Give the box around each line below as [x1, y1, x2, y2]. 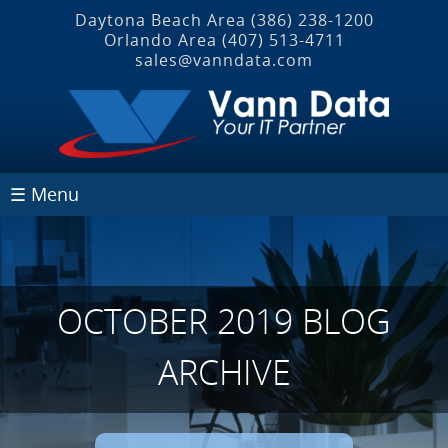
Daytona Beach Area [74, 9, 251, 31]
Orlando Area [103, 29, 222, 51]
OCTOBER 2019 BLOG [57, 297, 391, 344]
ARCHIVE [157, 348, 291, 395]
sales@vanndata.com [135, 49, 313, 71]
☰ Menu [10, 181, 79, 206]
